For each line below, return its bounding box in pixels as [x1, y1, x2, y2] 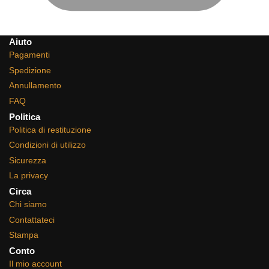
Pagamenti [9, 50, 50, 60]
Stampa [9, 230, 38, 240]
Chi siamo [9, 199, 47, 209]
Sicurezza [9, 155, 46, 165]
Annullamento [9, 80, 61, 91]
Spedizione [9, 65, 51, 75]
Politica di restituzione [9, 124, 91, 134]
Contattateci [9, 214, 55, 225]
